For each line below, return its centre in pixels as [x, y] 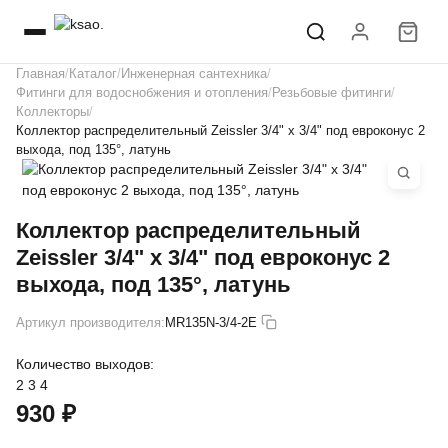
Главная [40, 73]
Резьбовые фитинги [331, 92]
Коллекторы [52, 111]
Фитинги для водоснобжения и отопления [142, 92]
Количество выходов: [85, 364]
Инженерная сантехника [194, 73]
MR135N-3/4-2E [211, 322]
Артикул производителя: [90, 322]
